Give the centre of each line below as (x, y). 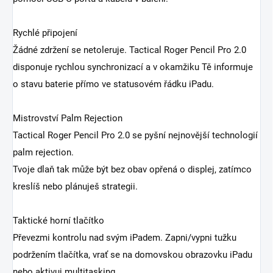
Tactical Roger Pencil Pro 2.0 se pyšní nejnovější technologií (135, 136)
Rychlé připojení (45, 33)
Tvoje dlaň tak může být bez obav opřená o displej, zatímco (132, 170)
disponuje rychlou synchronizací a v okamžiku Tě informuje (133, 67)
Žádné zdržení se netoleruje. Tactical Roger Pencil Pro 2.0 (129, 50)
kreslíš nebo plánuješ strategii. (75, 187)
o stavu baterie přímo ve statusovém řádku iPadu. (113, 84)
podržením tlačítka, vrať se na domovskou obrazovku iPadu (133, 255)
